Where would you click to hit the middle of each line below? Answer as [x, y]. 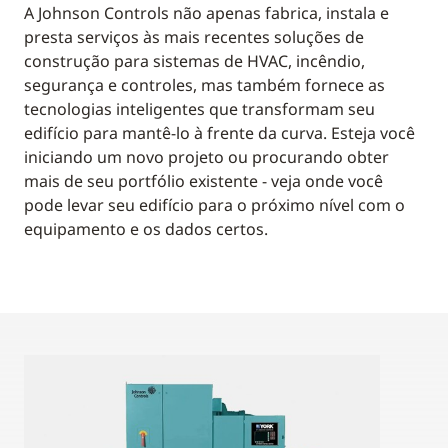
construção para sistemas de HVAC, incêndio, [194, 60]
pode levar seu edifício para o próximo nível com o [214, 204]
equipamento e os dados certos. [146, 228]
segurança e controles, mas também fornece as [204, 84]
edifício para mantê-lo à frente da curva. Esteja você [219, 132]
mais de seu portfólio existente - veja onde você [203, 180]
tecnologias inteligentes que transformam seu [199, 108]
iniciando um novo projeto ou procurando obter [206, 156]
